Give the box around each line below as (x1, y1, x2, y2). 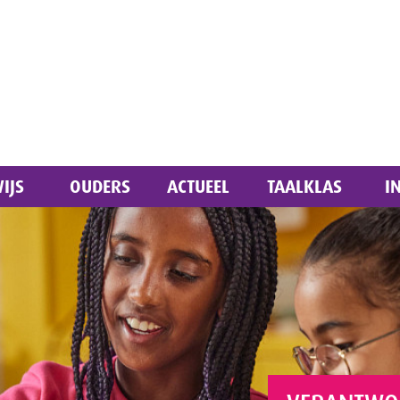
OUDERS (70, 175, 130, 199)
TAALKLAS (267, 175, 342, 199)
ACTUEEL (166, 175, 229, 199)
